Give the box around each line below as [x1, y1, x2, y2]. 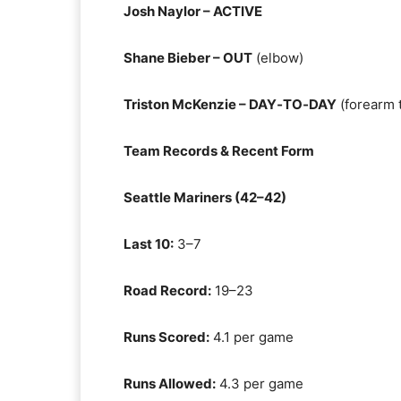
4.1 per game [209, 328, 294, 346]
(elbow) [252, 49, 303, 66]
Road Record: [124, 282, 211, 299]
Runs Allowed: [124, 375, 216, 392]
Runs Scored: [124, 328, 209, 346]
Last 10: [124, 235, 174, 252]
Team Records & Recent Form [124, 142, 314, 159]
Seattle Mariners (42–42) [124, 189, 286, 206]
